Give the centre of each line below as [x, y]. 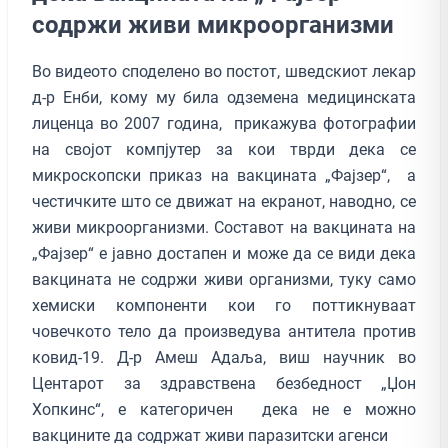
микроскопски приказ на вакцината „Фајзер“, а [224, 175]
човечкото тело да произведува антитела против [224, 331]
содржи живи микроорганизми [213, 24]
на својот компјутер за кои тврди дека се [224, 149]
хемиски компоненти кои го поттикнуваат [224, 305]
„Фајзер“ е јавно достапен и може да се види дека [224, 253]
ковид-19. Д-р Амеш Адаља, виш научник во [224, 357]
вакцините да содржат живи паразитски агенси [212, 435]
